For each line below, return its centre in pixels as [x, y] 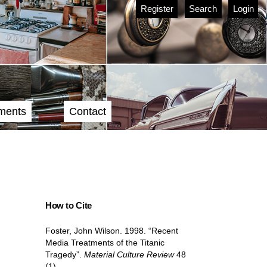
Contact [88, 111]
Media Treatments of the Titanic [105, 243]
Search [203, 8]
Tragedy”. [64, 255]
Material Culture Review [129, 255]
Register [157, 8]
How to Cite [68, 206]
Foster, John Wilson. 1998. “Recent [111, 231]
